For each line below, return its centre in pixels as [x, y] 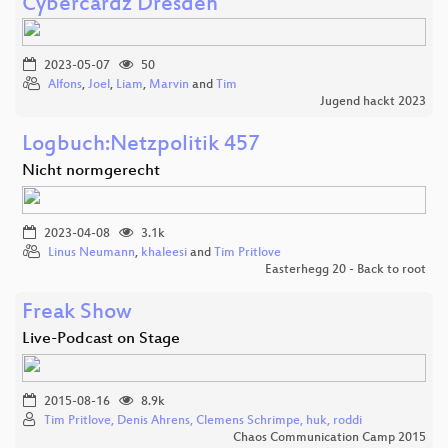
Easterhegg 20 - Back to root [345, 269]
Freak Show [77, 313]
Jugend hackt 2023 [373, 101]
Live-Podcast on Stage [101, 339]
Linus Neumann [91, 252]
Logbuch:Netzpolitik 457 [141, 145]
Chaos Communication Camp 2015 [329, 437]
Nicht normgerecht [91, 171]
